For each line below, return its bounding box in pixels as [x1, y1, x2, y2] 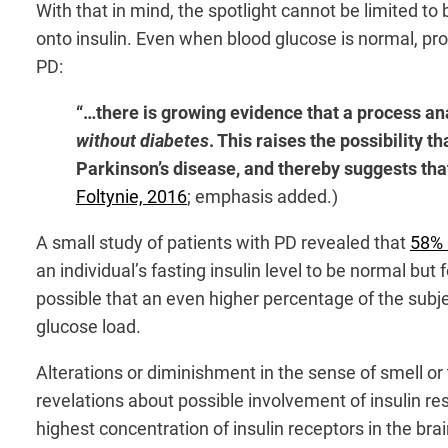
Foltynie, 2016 [76, 185, 187, 207]
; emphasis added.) [187, 185, 338, 207]
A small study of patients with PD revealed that [36, 231, 410, 253]
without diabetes [76, 129, 209, 151]
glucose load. [36, 315, 141, 337]
